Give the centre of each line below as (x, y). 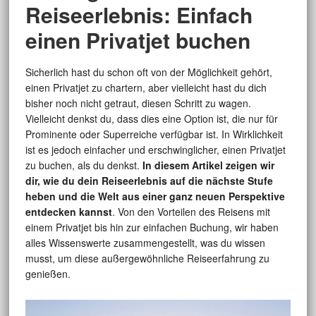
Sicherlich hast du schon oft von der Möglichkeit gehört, (148, 72)
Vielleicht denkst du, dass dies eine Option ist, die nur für (151, 119)
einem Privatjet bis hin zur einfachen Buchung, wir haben (152, 227)
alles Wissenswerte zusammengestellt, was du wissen (145, 243)
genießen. (48, 274)
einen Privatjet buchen (138, 40)
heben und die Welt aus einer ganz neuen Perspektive (155, 196)
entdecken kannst (68, 212)
